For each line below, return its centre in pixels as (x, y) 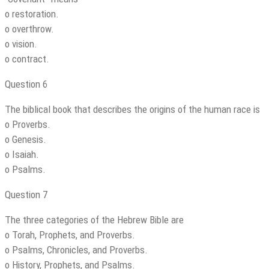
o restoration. (32, 14)
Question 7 (26, 195)
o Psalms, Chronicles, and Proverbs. (76, 250)
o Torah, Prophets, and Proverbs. (70, 235)
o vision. (21, 44)
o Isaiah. (22, 155)
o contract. (27, 59)
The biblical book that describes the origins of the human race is (132, 110)
